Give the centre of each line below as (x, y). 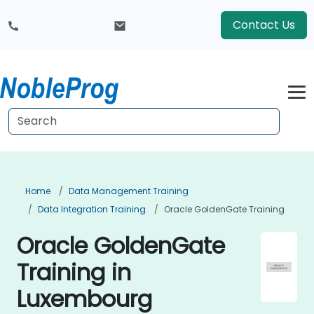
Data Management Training (129, 191)
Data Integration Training (92, 209)
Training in (74, 272)
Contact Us (264, 25)
